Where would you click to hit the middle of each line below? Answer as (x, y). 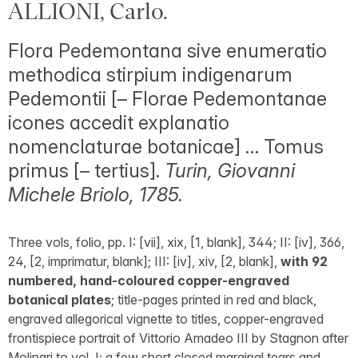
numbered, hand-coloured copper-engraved (149, 280)
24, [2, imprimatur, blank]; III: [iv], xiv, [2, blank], (144, 261)
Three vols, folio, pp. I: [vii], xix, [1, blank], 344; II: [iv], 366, (176, 242)
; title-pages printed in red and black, (214, 300)
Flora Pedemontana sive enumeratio (167, 51)
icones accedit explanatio (119, 123)
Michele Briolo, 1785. (95, 195)
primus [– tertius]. (86, 171)
